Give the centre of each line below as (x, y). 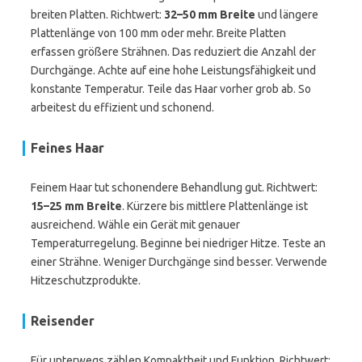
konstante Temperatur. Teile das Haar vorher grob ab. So (171, 89)
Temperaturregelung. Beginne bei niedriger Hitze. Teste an (178, 243)
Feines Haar (67, 148)
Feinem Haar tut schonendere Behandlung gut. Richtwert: (174, 187)
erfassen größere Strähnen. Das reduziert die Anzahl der (173, 52)
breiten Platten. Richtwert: (97, 15)
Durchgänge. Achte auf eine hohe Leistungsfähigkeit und (173, 70)
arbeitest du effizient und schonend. (122, 107)
